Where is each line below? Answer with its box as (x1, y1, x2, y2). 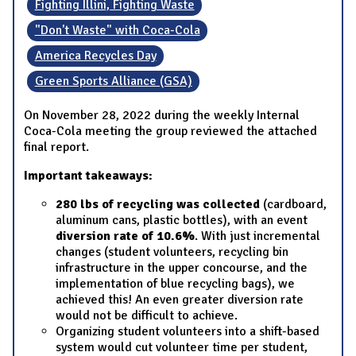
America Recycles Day (34, 48, 157, 64)
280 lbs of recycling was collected (56, 195, 260, 212)
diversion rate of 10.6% (56, 227, 195, 244)
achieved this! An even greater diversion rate (56, 291, 304, 308)
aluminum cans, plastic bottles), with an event (56, 211, 308, 228)
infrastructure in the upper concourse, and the (56, 259, 308, 276)
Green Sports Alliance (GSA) (34, 73, 192, 90)
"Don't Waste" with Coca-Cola (34, 22, 200, 39)
